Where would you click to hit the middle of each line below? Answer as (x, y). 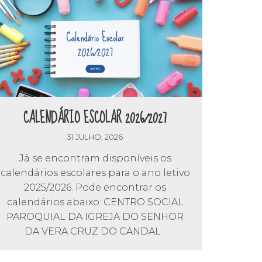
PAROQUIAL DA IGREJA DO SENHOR (95, 216)
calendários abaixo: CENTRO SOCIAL (95, 202)
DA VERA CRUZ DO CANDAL (95, 231)
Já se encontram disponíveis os (95, 158)
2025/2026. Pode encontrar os (95, 187)
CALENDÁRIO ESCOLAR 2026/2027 (95, 118)
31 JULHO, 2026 (95, 137)
